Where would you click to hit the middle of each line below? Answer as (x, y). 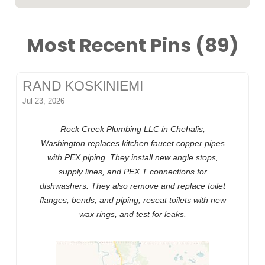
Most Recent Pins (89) (132, 48)
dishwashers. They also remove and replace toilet (132, 186)
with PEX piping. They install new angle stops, (132, 158)
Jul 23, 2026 (44, 101)
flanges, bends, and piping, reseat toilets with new (132, 200)
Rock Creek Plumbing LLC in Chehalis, (132, 129)
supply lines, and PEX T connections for (132, 172)
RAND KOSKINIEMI (83, 86)
